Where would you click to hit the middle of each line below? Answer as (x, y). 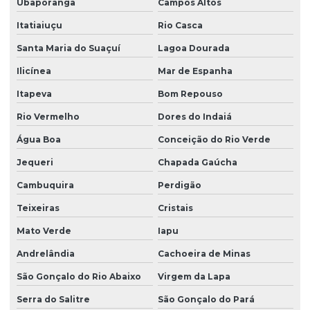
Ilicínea (34, 71)
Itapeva (34, 93)
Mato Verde (44, 230)
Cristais (175, 208)
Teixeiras (38, 208)
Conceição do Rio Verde (214, 139)
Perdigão (179, 185)
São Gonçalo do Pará (206, 299)
